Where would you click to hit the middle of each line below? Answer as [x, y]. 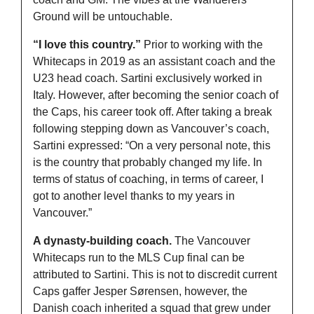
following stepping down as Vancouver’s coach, [151, 128]
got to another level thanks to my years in [134, 196]
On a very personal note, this [200, 145]
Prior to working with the [203, 44]
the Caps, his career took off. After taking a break [152, 111]
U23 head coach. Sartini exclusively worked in [148, 78]
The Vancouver [212, 240]
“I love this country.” [88, 44]
